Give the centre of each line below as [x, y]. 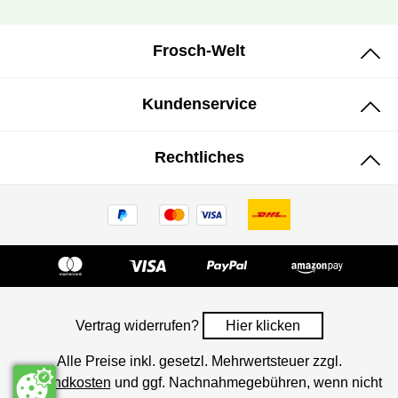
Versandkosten [64, 383]
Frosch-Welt [199, 51]
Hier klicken [263, 326]
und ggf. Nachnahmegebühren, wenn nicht [246, 383]
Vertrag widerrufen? [139, 326]
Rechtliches [199, 158]
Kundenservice [199, 104]
